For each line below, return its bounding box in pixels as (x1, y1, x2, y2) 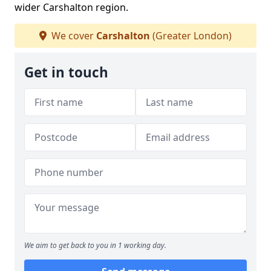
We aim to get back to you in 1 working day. (24, 240, 166, 250)
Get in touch (24, 63, 108, 82)
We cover (49, 29, 96, 42)
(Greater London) (150, 29, 232, 42)
